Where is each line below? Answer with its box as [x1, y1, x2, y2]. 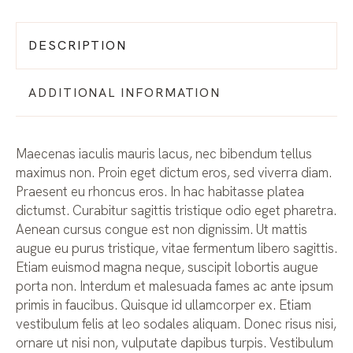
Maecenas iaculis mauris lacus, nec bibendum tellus [15, 144, 312, 162]
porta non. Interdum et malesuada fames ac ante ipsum [15, 277, 333, 295]
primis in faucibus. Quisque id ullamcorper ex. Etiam [15, 295, 311, 314]
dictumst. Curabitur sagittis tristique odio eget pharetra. [15, 201, 336, 219]
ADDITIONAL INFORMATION [28, 84, 221, 101]
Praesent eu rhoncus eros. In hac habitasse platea [15, 182, 304, 200]
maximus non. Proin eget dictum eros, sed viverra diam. [15, 163, 332, 181]
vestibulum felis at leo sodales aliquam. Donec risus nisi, [15, 314, 336, 333]
